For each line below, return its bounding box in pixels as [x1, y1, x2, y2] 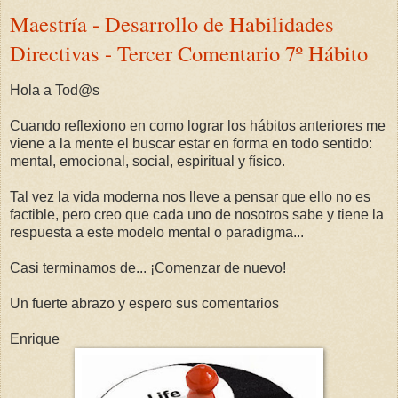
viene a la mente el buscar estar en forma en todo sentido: [10, 136, 372, 152]
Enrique [10, 331, 60, 347]
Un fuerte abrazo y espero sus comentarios [10, 296, 279, 312]
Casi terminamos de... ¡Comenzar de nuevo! [10, 260, 286, 276]
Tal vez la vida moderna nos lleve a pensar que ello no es [10, 189, 370, 205]
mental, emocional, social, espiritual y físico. [10, 154, 285, 170]
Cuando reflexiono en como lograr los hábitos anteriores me [10, 118, 386, 134]
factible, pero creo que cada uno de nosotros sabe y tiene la [10, 207, 384, 223]
